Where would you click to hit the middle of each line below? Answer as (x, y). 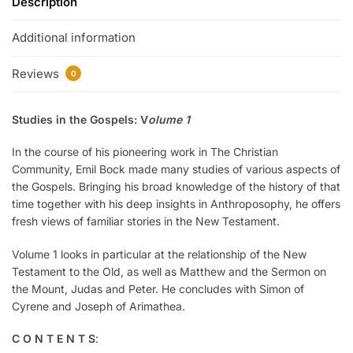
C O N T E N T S (54, 339)
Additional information (74, 38)
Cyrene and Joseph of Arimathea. (98, 306)
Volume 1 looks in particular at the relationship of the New (159, 254)
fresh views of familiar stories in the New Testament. (146, 221)
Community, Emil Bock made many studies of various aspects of (176, 169)
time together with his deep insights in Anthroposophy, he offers (176, 204)
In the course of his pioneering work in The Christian (145, 152)
